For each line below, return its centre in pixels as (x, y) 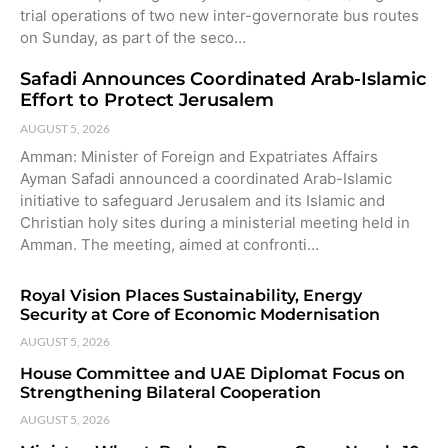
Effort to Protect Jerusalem (147, 99)
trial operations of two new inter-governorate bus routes (219, 15)
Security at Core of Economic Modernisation (200, 314)
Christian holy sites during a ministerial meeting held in (215, 222)
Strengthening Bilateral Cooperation (170, 392)
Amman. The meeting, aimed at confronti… (169, 244)
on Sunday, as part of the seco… (133, 37)
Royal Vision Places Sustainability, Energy (191, 295)
